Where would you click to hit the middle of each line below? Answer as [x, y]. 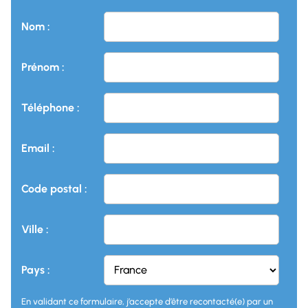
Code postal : [54, 189]
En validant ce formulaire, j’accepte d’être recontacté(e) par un [147, 301]
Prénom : [43, 67]
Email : [38, 148]
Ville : [35, 230]
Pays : [36, 270]
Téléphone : [51, 108]
